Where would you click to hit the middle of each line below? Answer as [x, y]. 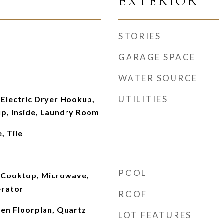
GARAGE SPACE [157, 57]
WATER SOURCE [158, 78]
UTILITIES [143, 99]
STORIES [140, 36]
